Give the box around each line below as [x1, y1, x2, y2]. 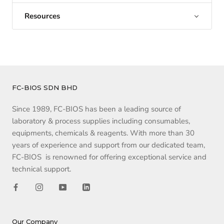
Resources [24, 11, 60, 21]
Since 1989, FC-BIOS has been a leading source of [12, 104, 181, 114]
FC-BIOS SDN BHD [12, 83, 77, 92]
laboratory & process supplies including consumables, [12, 116, 190, 126]
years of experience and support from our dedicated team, [12, 140, 205, 150]
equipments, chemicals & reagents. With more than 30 [12, 128, 194, 138]
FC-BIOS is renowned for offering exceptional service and [12, 152, 206, 162]
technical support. [12, 164, 73, 174]
